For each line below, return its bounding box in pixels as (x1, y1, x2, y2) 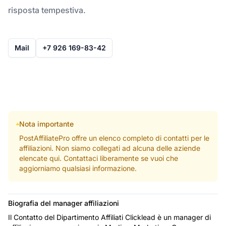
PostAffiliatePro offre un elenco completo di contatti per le (19, 133, 209, 142)
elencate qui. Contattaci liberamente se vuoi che (19, 153, 178, 162)
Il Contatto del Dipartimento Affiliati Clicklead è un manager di (8, 212, 211, 221)
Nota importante (19, 119, 74, 128)
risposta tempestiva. (8, 5, 86, 15)
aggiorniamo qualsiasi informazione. (19, 163, 137, 173)
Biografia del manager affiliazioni (8, 198, 119, 207)
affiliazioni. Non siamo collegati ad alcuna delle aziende (19, 143, 200, 152)
